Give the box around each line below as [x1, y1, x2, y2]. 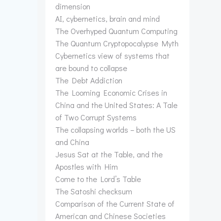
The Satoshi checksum [55, 186, 132, 196]
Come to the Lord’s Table [55, 174, 141, 184]
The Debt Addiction [55, 75, 122, 85]
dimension [55, 1, 90, 11]
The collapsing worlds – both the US [55, 124, 176, 135]
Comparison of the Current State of [55, 198, 175, 209]
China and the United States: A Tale [55, 100, 178, 110]
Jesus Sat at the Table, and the [55, 149, 163, 159]
